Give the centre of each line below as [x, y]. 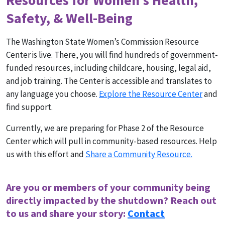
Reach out [193, 200]
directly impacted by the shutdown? [88, 200]
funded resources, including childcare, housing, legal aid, [108, 68]
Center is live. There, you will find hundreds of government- [112, 55]
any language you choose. [52, 94]
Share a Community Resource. [139, 154]
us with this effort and [46, 154]
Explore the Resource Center [151, 94]
